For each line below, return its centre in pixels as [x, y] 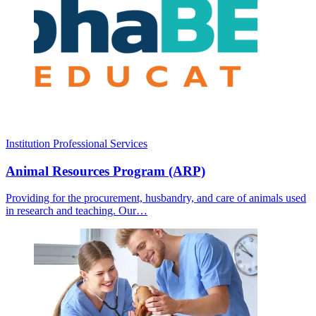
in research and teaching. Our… [77, 211]
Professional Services [100, 143]
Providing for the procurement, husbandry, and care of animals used [156, 198]
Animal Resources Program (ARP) [105, 171]
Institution [28, 143]
